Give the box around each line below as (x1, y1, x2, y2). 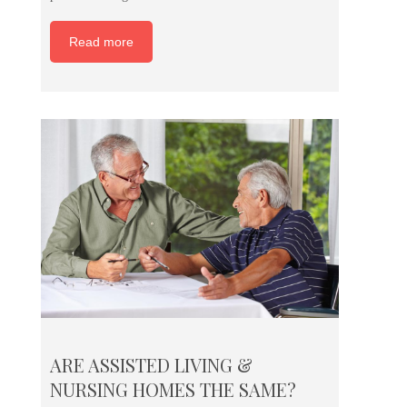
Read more (69, 35, 134, 50)
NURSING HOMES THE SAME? (50, 377, 296, 402)
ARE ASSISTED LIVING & (50, 352, 253, 378)
